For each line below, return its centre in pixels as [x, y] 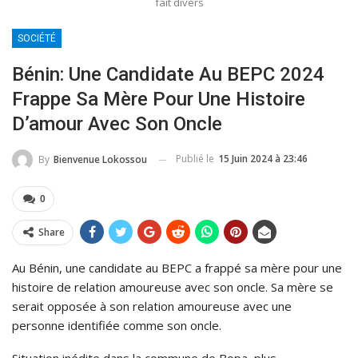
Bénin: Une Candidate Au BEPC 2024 [168, 75]
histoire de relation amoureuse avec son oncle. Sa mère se [173, 287]
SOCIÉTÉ [37, 39]
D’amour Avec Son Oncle [117, 124]
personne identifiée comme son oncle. [117, 326]
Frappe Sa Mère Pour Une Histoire [159, 99]
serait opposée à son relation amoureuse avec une [152, 306]
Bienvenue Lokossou [100, 160]
